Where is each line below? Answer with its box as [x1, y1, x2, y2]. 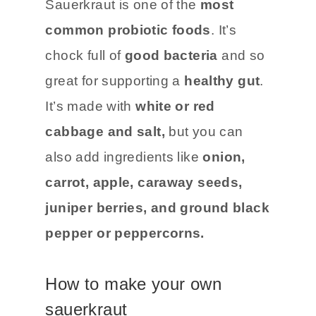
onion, [198, 149, 245, 164]
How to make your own [45, 274, 222, 293]
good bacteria [121, 47, 222, 63]
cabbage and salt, [45, 123, 165, 139]
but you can [164, 123, 243, 139]
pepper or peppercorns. [45, 225, 205, 241]
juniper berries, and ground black [45, 200, 270, 215]
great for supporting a [45, 73, 185, 88]
